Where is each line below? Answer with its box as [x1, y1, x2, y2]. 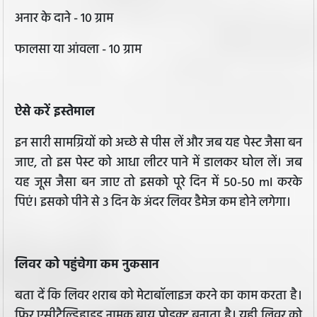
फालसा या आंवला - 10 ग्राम [15, 40, 142, 61]
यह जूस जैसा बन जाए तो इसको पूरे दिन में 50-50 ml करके [15, 173, 302, 194]
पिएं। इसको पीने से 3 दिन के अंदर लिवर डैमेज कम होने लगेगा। [15, 192, 291, 214]
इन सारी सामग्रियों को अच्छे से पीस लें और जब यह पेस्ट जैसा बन [15, 133, 302, 154]
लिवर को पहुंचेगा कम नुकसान [15, 255, 159, 276]
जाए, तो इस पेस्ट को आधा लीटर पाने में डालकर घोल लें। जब [15, 153, 302, 174]
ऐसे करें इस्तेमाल [15, 102, 95, 123]
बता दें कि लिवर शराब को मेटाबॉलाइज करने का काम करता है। [15, 286, 302, 307]
